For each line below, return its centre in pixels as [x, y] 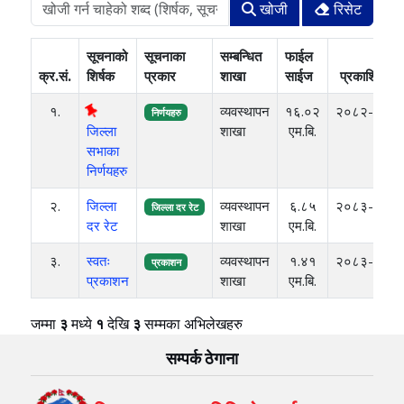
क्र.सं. [55, 75]
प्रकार [161, 75]
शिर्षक [101, 75]
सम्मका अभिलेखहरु [194, 323]
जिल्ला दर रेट [174, 207]
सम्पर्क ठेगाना [202, 358]
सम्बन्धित [241, 55]
